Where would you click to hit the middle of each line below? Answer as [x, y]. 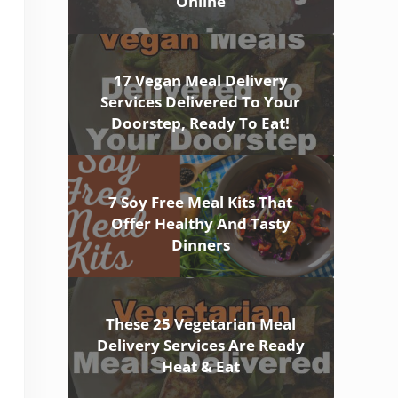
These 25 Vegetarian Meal [200, 324]
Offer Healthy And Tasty [200, 224]
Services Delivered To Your [201, 102]
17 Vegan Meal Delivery [200, 81]
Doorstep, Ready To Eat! [201, 123]
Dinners [200, 245]
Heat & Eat [200, 367]
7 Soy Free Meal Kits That [201, 203]
